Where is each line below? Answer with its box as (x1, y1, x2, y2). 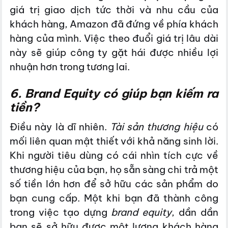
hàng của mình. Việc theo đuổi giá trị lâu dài (10, 32, 218, 44)
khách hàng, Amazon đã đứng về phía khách (10, 17, 218, 30)
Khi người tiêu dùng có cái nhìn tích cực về (10, 149, 218, 162)
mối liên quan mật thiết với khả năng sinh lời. (10, 135, 218, 148)
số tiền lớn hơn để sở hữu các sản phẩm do (10, 178, 218, 190)
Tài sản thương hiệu (110, 121, 203, 133)
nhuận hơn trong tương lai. (10, 60, 130, 73)
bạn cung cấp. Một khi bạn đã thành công (10, 192, 218, 205)
